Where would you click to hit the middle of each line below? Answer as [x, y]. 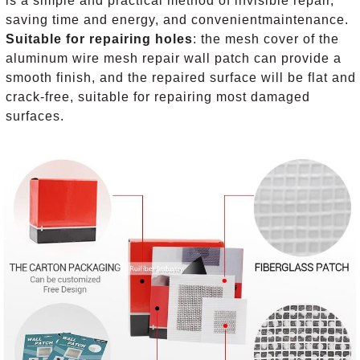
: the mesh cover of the [266, 39]
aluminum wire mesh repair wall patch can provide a [174, 59]
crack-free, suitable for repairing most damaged [158, 97]
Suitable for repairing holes [100, 39]
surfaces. [35, 117]
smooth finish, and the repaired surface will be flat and [181, 78]
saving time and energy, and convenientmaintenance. [178, 20]
